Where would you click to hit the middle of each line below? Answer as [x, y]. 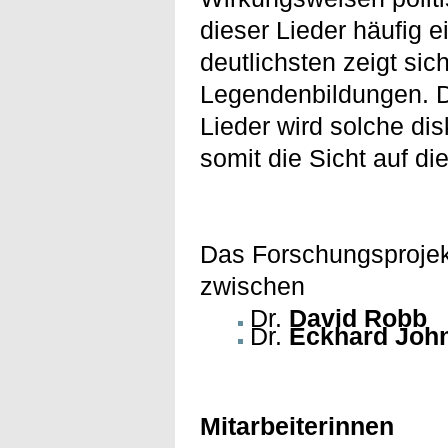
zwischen [253, 285]
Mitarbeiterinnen [297, 425]
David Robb [358, 317]
